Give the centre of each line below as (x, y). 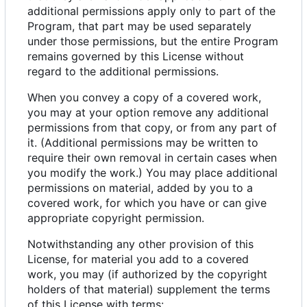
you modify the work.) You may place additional (152, 173)
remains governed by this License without (136, 57)
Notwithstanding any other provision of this (140, 244)
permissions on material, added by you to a (140, 188)
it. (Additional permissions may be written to (143, 143)
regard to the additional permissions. (123, 72)
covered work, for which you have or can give (147, 203)
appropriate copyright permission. (116, 218)
